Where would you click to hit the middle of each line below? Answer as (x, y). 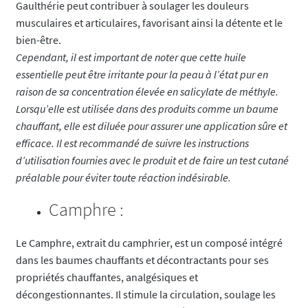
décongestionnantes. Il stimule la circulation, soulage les (145, 294)
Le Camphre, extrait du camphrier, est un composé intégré (149, 242)
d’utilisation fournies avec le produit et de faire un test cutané (152, 160)
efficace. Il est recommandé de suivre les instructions (132, 143)
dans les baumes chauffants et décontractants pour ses (142, 260)
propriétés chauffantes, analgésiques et (107, 277)
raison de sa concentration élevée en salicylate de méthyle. (147, 91)
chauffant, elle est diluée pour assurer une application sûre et (151, 125)
